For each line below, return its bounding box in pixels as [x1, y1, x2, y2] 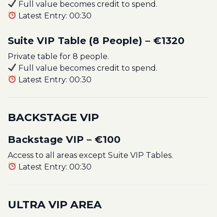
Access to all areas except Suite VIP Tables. [8, 150, 173, 160]
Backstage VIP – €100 [8, 133, 121, 145]
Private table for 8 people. [8, 51, 109, 61]
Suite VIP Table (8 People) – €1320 [8, 34, 185, 46]
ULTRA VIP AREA [8, 198, 102, 211]
